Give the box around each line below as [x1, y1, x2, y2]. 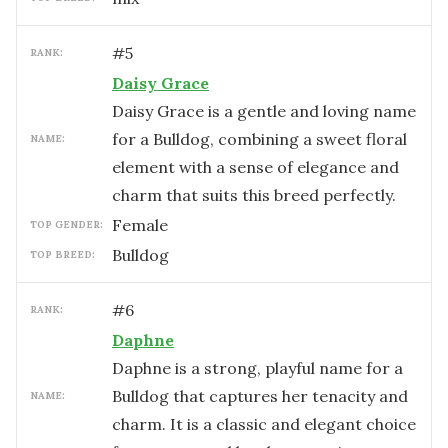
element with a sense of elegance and [112, 157, 399, 177]
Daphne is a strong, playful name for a [112, 358, 403, 378]
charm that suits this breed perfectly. [112, 185, 396, 205]
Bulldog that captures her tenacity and [112, 386, 408, 406]
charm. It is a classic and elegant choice [112, 414, 416, 434]
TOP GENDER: [30, 218, 103, 231]
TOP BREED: [30, 248, 95, 261]
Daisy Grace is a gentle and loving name [112, 101, 416, 121]
